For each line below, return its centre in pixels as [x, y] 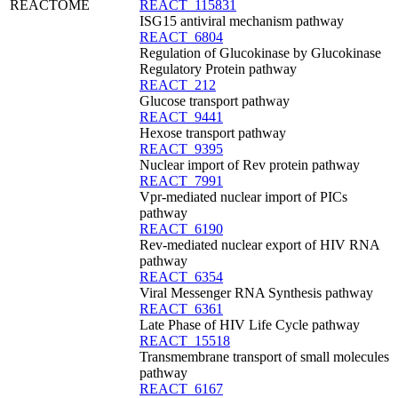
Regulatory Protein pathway [218, 69]
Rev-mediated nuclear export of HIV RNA [259, 245]
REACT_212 [178, 85]
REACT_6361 [181, 309]
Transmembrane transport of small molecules [264, 357]
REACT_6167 [181, 389]
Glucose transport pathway [215, 101]
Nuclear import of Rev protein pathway [250, 165]
